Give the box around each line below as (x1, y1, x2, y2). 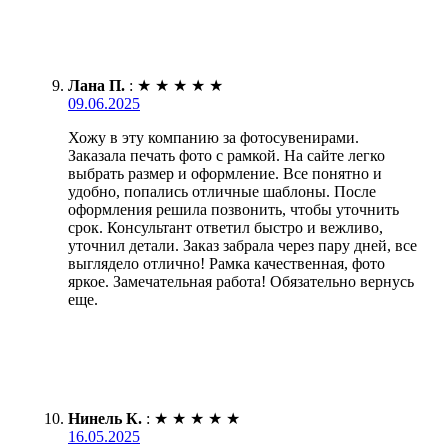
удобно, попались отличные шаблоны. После (68, 182, 376, 200)
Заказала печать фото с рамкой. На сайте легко (68, 146, 385, 164)
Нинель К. (68, 409, 142, 427)
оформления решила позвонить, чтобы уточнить (68, 200, 399, 218)
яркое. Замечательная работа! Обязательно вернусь (68, 272, 414, 290)
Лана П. (68, 76, 125, 94)
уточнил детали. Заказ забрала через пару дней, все (68, 236, 417, 254)
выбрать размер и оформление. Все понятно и (68, 164, 382, 182)
